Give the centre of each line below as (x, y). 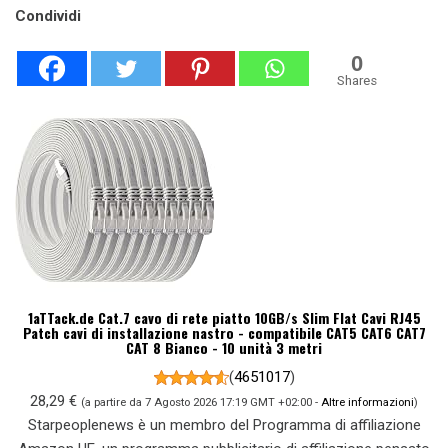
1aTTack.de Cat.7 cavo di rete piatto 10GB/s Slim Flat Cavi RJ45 (224, 318)
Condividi (48, 16)
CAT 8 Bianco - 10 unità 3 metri (224, 348)
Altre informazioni (367, 402)
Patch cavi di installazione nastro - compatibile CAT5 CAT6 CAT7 (224, 333)
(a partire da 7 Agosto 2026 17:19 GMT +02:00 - (201, 402)
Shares (357, 81)
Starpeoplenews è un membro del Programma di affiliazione (224, 425)
